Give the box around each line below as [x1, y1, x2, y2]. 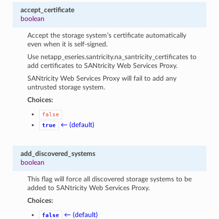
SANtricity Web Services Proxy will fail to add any [27, 74, 177, 82]
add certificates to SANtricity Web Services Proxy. [27, 62, 178, 69]
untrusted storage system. [27, 83, 106, 91]
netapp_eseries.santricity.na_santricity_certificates [41, 53, 189, 61]
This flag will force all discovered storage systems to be [27, 175, 192, 183]
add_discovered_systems [20, 150, 95, 157]
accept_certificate [20, 6, 74, 14]
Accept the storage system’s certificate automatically [27, 31, 187, 39]
